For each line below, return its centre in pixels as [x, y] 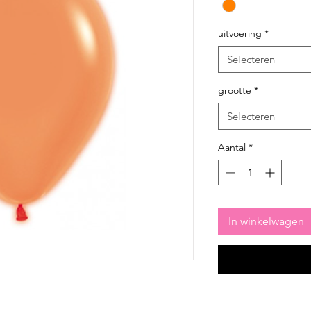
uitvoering [240, 34]
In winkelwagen [266, 221]
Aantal [232, 148]
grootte [235, 91]
